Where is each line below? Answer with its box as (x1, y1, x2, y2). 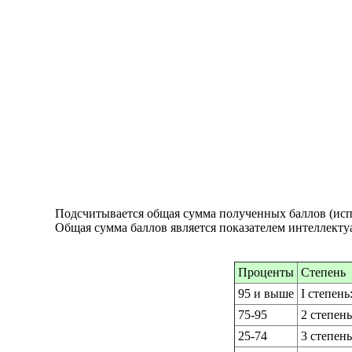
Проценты (238, 266, 294, 280)
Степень (301, 266, 346, 280)
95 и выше (238, 287, 294, 301)
